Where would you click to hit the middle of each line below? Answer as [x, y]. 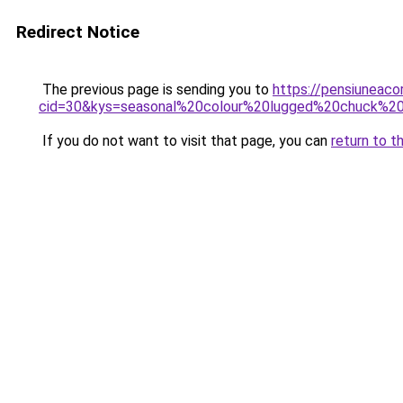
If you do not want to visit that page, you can [185, 141]
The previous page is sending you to [156, 90]
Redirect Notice [78, 32]
